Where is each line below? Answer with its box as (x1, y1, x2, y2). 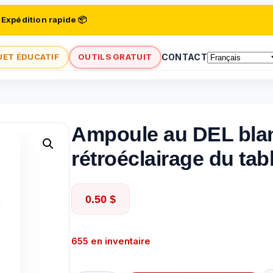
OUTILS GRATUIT (78, 52, 152, 62)
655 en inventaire (71, 235, 151, 247)
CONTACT (161, 52, 207, 62)
